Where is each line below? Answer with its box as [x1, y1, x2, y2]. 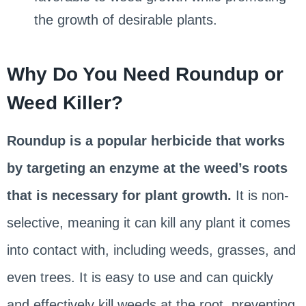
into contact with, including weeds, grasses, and [6, 242, 296, 258]
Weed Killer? [6, 92, 123, 113]
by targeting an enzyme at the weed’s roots [6, 160, 288, 176]
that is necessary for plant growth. [6, 187, 232, 203]
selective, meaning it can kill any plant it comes [6, 214, 290, 230]
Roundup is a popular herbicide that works [6, 133, 285, 148]
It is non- [231, 187, 289, 203]
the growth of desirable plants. [33, 12, 217, 27]
